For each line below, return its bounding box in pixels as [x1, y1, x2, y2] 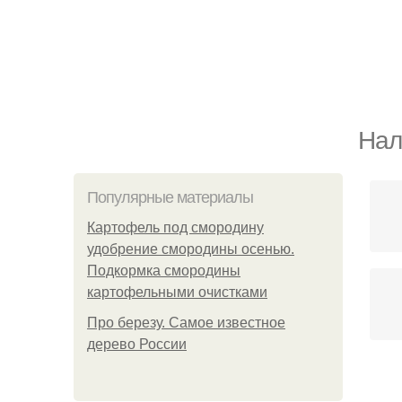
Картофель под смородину [87, 220, 264, 235]
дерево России [87, 336, 187, 352]
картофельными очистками [87, 284, 267, 300]
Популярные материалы [87, 188, 253, 206]
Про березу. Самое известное [87, 315, 285, 330]
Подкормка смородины [87, 263, 240, 278]
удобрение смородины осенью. [87, 241, 294, 257]
